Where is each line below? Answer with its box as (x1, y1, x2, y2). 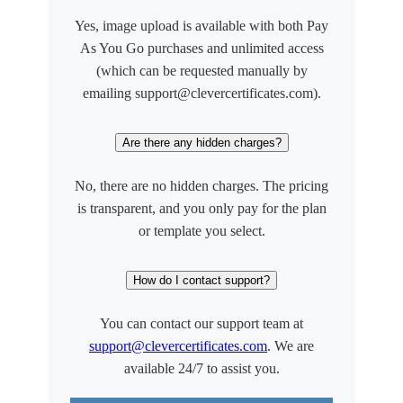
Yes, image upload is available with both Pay (75, 18, 328, 34)
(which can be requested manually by (95, 63, 308, 79)
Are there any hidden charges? (121, 136, 282, 149)
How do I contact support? (133, 273, 270, 287)
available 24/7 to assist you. (123, 360, 280, 376)
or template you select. (138, 222, 265, 238)
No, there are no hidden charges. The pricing (75, 177, 328, 193)
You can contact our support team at (100, 315, 303, 331)
